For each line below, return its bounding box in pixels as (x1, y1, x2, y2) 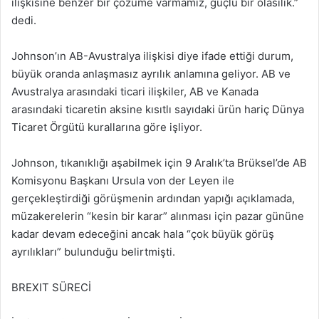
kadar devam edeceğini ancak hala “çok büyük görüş (11, 226, 274, 241)
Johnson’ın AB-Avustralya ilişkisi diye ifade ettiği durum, (11, 48, 293, 63)
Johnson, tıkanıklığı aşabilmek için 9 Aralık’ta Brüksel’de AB (11, 155, 307, 169)
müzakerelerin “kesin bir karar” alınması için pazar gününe (11, 209, 304, 223)
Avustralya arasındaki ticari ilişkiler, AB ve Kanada (11, 84, 258, 98)
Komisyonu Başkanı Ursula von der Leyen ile (11, 173, 234, 187)
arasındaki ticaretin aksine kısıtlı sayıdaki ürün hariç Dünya (11, 102, 304, 116)
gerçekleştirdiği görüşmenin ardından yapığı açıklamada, (11, 191, 295, 205)
